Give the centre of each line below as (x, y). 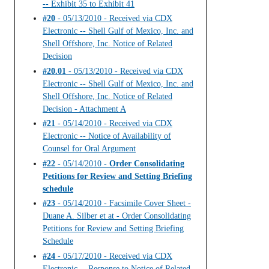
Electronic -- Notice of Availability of (107, 136)
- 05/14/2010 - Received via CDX (114, 124)
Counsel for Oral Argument (89, 149)
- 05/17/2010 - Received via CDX (114, 256)
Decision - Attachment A (84, 109)
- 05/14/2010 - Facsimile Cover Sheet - (123, 204)
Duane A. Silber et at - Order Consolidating (117, 216)
